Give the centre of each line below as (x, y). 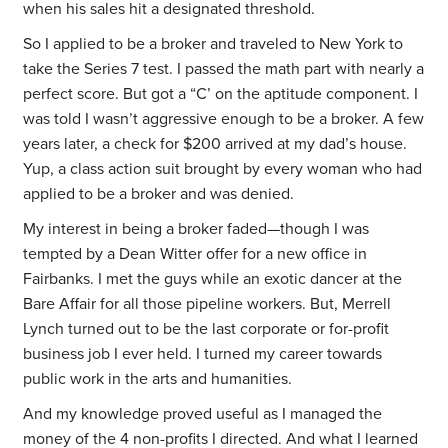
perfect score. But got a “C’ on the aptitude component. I (221, 94)
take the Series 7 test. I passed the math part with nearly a (224, 69)
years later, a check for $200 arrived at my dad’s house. (215, 144)
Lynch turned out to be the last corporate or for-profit (206, 329)
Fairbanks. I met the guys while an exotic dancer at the (213, 279)
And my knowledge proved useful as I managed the (203, 414)
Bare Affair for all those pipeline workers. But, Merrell (207, 304)
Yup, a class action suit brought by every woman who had (223, 169)
